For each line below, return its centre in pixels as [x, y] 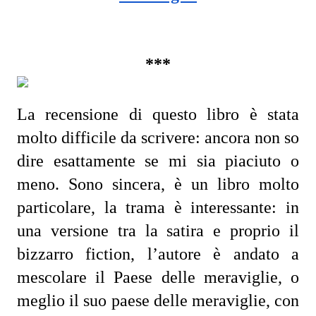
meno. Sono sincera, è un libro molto [158, 184]
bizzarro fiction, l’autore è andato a [158, 254]
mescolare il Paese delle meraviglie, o [158, 277]
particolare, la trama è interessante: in [158, 207]
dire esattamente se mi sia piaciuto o [158, 161]
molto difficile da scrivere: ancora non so [158, 138]
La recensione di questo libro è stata [158, 114]
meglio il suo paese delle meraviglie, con [158, 300]
